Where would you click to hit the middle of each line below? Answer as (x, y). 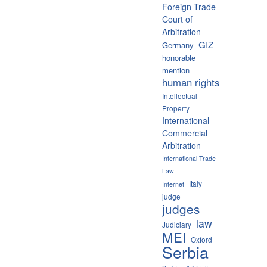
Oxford (201, 239)
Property (176, 108)
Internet (173, 184)
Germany (178, 45)
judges (181, 208)
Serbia (185, 252)
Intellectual (180, 95)
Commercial (185, 133)
